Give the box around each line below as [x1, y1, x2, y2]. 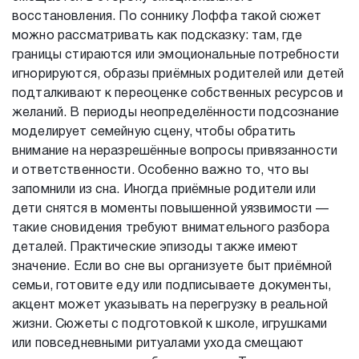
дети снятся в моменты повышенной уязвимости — [12, 204, 329, 215]
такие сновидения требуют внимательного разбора [12, 223, 329, 234]
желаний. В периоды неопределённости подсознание [12, 107, 340, 119]
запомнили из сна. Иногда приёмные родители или [12, 184, 316, 196]
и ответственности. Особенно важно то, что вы [12, 165, 309, 176]
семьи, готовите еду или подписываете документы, [12, 280, 332, 292]
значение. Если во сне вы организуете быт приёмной [12, 261, 333, 272]
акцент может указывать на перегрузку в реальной [12, 300, 329, 311]
